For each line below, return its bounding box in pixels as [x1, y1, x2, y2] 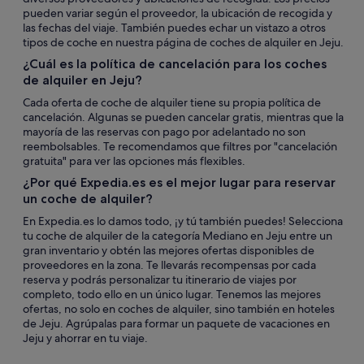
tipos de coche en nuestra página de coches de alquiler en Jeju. [23, 35, 344, 50]
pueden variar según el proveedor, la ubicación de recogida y [23, 6, 332, 20]
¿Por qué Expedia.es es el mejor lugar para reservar [23, 175, 336, 190]
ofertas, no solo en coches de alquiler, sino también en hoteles [23, 301, 335, 316]
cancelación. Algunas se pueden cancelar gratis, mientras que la [23, 110, 344, 124]
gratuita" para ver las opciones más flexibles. [23, 154, 245, 168]
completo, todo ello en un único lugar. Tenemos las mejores [23, 287, 321, 301]
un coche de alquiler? [23, 191, 153, 206]
